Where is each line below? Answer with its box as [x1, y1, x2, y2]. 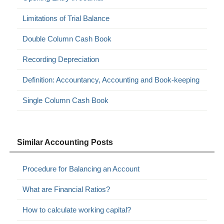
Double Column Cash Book [22, 34, 112, 43]
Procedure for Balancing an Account [22, 164, 140, 173]
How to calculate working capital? [22, 205, 131, 214]
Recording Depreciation [22, 54, 99, 63]
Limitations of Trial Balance [22, 13, 110, 22]
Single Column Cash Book [22, 95, 109, 104]
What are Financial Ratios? [22, 184, 110, 193]
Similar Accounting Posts [17, 137, 113, 146]
